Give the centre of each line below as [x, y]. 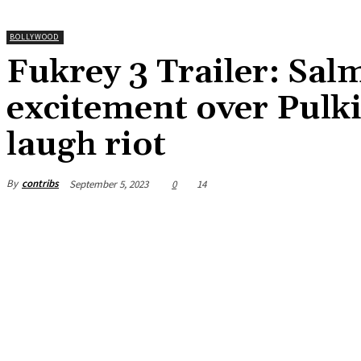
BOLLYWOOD [34, 37]
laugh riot [86, 145]
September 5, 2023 [109, 184]
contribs [40, 184]
